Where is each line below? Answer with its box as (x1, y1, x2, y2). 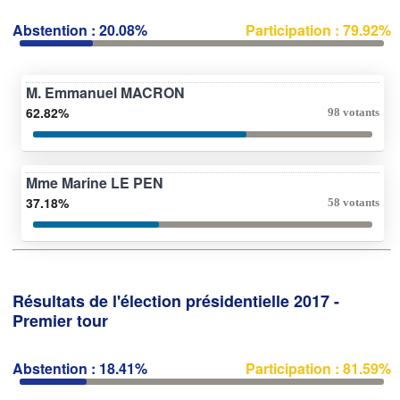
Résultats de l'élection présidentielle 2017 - (12, 288, 339, 312)
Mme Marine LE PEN (26, 171, 163, 193)
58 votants (328, 195, 379, 209)
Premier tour (12, 308, 108, 332)
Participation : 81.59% (246, 357, 391, 379)
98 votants (328, 104, 379, 119)
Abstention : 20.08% (12, 19, 147, 40)
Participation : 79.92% (246, 19, 391, 40)
